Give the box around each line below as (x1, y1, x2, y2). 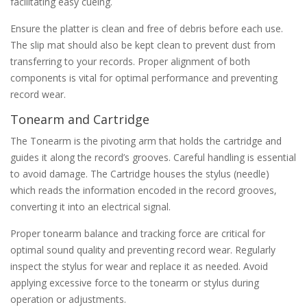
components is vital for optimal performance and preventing (10, 71, 278, 84)
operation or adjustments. (10, 292, 126, 306)
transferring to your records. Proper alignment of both (10, 54, 250, 68)
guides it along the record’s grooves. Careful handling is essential (10, 150, 296, 164)
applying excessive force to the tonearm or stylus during (10, 275, 259, 289)
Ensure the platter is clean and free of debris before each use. (10, 21, 283, 35)
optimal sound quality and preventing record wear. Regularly (10, 243, 275, 256)
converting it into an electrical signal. (10, 199, 171, 213)
